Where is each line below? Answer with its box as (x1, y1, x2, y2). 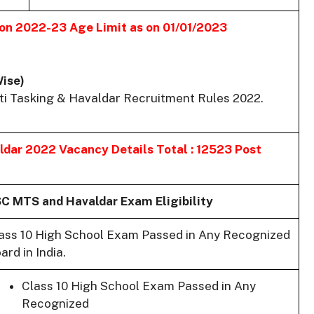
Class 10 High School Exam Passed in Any (22, 279, 256, 294)
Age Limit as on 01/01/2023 (69, 20, 227, 35)
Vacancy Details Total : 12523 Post (58, 142, 261, 157)
